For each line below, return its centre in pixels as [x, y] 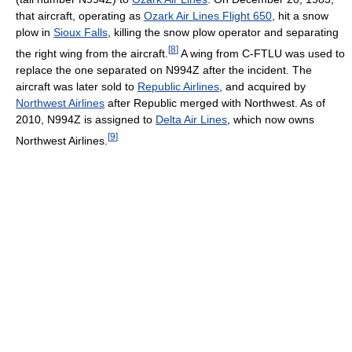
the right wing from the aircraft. [92, 53]
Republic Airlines [178, 86]
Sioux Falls [81, 33]
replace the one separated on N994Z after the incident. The [164, 70]
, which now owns [271, 119]
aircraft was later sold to [77, 86]
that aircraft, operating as [80, 16]
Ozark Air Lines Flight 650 [208, 16]
